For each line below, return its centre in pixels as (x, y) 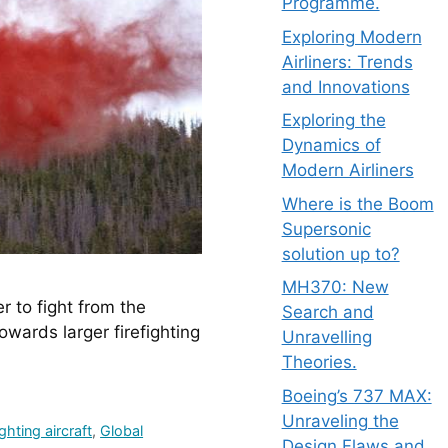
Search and (327, 312)
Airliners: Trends (347, 61)
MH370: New (335, 287)
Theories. (319, 362)
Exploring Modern (351, 36)
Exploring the (333, 120)
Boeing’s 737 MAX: (356, 395)
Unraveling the (340, 420)
